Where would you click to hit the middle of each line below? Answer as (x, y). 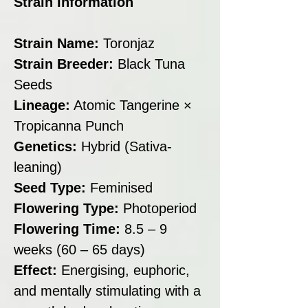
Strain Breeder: (66, 64)
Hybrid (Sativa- (124, 146)
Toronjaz (129, 43)
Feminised (121, 187)
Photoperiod (160, 208)
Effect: (35, 270)
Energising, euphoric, (123, 270)
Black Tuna (151, 64)
